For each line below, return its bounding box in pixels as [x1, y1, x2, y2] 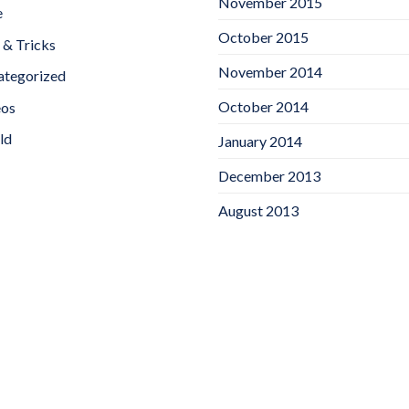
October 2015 [218, 28, 309, 47]
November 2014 [218, 63, 322, 81]
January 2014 [218, 132, 302, 151]
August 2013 [218, 202, 299, 220]
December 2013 [218, 167, 320, 185]
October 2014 [218, 98, 309, 116]
